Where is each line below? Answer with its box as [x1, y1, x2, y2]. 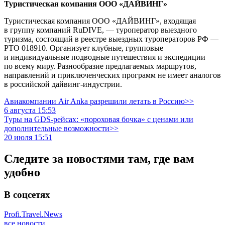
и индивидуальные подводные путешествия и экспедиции [4, 53, 205, 62]
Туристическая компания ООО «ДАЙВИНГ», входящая [4, 17, 196, 26]
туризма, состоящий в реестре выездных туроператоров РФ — [4, 35, 218, 44]
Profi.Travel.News [4, 209, 62, 218]
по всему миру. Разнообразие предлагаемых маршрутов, [4, 62, 196, 71]
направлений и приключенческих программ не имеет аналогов [4, 71, 221, 80]
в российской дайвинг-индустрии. [4, 80, 122, 89]
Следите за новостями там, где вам [4, 152, 194, 165]
